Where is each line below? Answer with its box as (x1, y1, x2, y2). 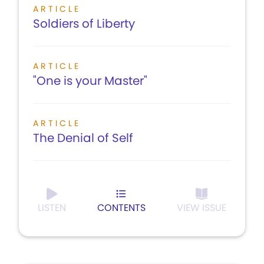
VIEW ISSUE (177, 201, 226, 214)
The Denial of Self (33, 130, 133, 146)
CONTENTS (97, 201, 146, 214)
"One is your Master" (33, 72, 147, 89)
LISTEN (38, 201, 66, 214)
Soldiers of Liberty (33, 15, 135, 32)
